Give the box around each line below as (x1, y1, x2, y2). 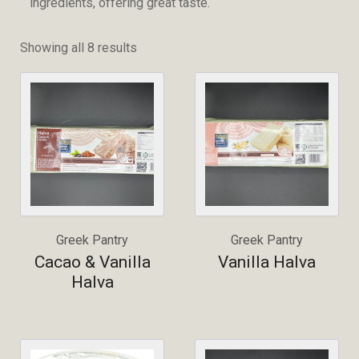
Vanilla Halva (218, 252, 316, 272)
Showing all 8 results (20, 40, 137, 55)
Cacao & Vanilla (34, 252, 151, 272)
